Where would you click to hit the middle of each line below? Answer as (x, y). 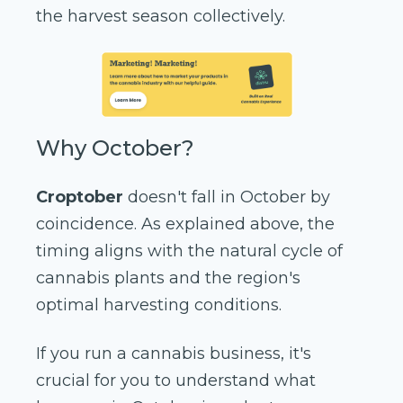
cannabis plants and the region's (168, 278)
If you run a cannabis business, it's (174, 354)
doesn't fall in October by (227, 197)
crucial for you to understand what (176, 381)
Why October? (115, 148)
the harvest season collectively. (161, 17)
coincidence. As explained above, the (185, 224)
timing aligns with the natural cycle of (189, 251)
